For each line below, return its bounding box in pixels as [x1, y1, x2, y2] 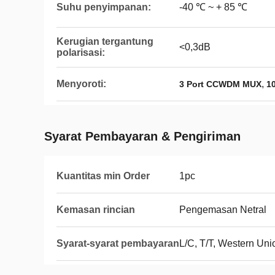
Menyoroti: [56, 79, 106, 89]
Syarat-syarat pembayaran [56, 238, 179, 249]
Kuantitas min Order [56, 171, 150, 181]
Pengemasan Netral [179, 204, 266, 215]
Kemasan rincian [56, 204, 135, 215]
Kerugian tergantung [56, 36, 153, 47]
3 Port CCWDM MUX [179, 79, 261, 89]
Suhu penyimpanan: [56, 2, 151, 12]
